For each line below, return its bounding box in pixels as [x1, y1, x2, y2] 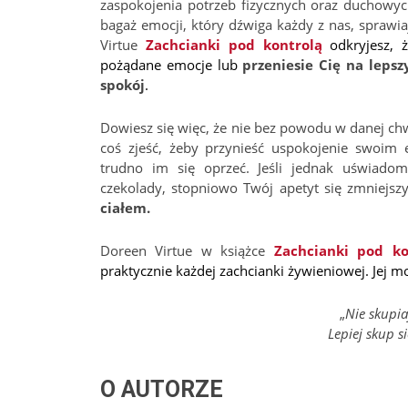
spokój [100, 76, 145, 94]
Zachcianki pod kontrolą [145, 36, 322, 54]
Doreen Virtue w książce [100, 241, 274, 260]
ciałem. [100, 199, 150, 217]
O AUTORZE [100, 376, 223, 403]
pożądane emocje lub [100, 56, 243, 74]
